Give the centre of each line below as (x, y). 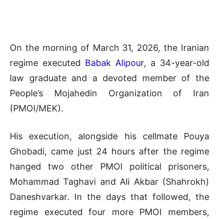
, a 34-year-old (176, 63)
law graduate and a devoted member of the (109, 78)
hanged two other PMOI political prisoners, (109, 167)
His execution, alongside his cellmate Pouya (109, 136)
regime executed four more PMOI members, (109, 212)
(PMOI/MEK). (37, 109)
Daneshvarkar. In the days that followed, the (109, 197)
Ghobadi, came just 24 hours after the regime (109, 152)
